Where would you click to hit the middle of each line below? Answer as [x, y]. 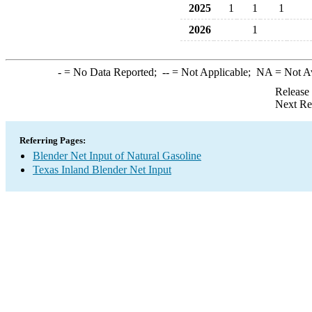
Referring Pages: [53, 140]
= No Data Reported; [111, 72]
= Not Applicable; [212, 72]
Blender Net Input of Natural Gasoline [117, 156]
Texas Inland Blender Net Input [102, 170]
